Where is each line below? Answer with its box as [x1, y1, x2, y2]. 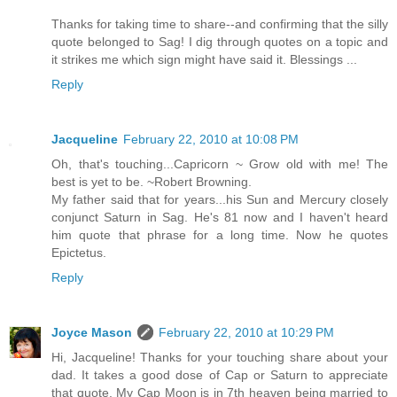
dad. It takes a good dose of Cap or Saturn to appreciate [51, 368, 388, 383]
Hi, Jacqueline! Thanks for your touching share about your [51, 350, 388, 365]
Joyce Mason [51, 325, 132, 340]
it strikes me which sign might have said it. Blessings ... [51, 52, 357, 67]
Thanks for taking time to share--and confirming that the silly [51, 17, 388, 32]
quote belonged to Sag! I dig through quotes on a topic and [51, 35, 388, 50]
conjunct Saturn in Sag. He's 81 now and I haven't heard [51, 210, 388, 225]
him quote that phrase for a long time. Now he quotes [51, 228, 388, 243]
